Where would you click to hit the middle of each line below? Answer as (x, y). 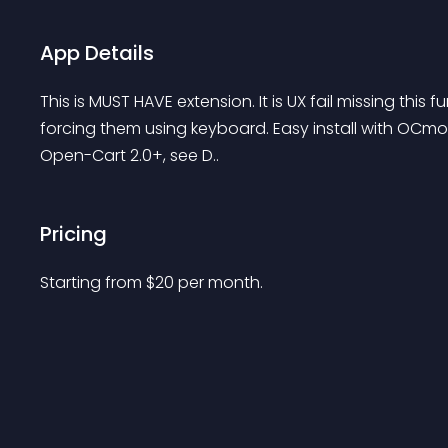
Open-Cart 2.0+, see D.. (129, 155)
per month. (220, 282)
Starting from (93, 282)
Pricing (73, 234)
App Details (97, 53)
